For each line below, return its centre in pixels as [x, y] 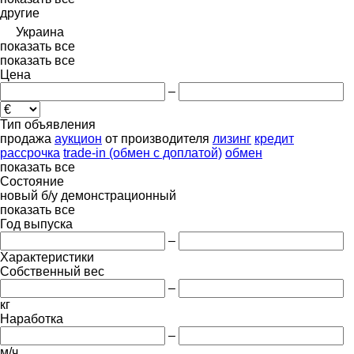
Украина [40, 32]
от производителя [157, 138]
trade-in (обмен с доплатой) [143, 153]
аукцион [78, 138]
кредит [274, 138]
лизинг [232, 138]
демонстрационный [119, 195]
